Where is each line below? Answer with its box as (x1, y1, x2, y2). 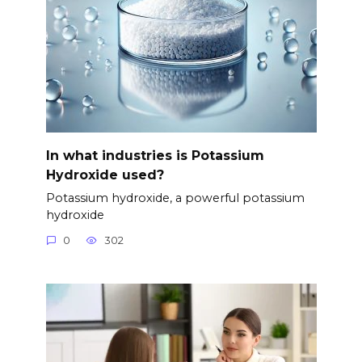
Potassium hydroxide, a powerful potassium (45, 190, 305, 205)
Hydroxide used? (45, 166, 164, 183)
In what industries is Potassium (45, 147, 264, 163)
